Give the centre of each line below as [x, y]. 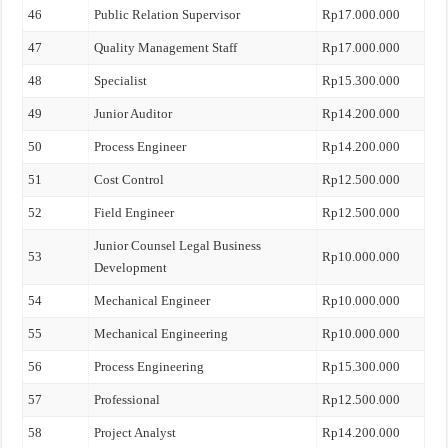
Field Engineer [134, 212]
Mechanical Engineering [161, 333]
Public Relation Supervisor [167, 14]
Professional [127, 399]
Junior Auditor [133, 113]
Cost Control [129, 179]
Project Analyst [135, 432]
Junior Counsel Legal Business [178, 245]
